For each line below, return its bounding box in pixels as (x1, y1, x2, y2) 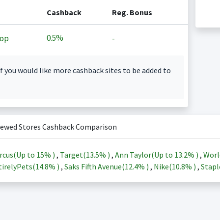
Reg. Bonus (111, 7, 152, 17)
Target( (59, 150, 86, 160)
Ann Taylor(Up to (114, 150, 174, 160)
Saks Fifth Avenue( (64, 162, 125, 171)
